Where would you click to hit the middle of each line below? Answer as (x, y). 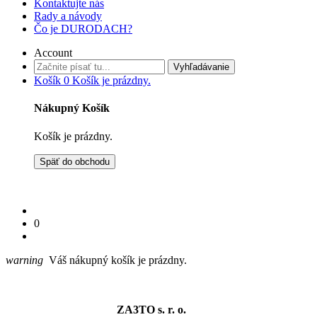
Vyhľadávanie (201, 67)
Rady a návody (68, 16)
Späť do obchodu (75, 161)
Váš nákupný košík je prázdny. (115, 260)
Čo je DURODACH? (83, 29)
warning (24, 260)
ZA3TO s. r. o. (151, 309)
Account (53, 53)
